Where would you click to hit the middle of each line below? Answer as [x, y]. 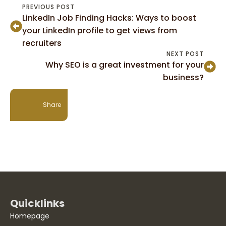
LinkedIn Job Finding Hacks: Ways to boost [109, 18]
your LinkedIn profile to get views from [100, 31]
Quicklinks [37, 204]
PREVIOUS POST [48, 7]
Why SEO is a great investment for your [125, 65]
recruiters [42, 43]
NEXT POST [185, 54]
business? [183, 78]
